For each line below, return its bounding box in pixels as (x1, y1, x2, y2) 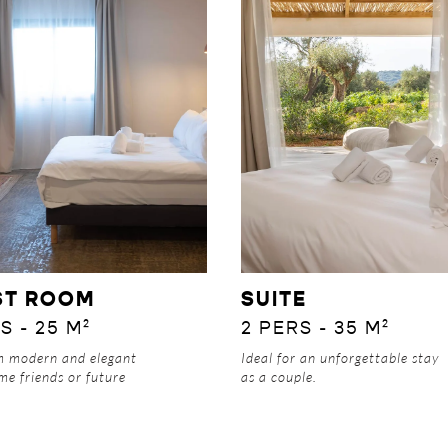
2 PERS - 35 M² (241, 320, 391, 339)
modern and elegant (8, 349, 137, 367)
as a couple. (241, 368, 318, 386)
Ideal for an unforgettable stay (241, 349, 440, 367)
